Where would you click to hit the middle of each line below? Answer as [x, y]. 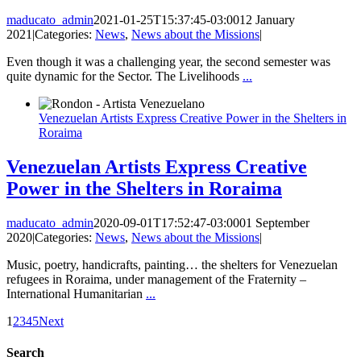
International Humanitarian [76, 294]
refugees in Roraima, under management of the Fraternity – [156, 280]
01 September [274, 223]
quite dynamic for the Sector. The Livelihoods [124, 77]
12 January [267, 20]
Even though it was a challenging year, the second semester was [168, 62]
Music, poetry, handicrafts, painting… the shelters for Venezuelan [172, 265]
